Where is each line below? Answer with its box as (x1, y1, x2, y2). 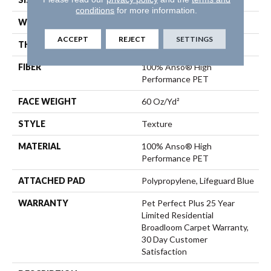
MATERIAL (18, 141, 61, 152)
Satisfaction (142, 246, 187, 257)
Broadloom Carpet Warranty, (142, 222, 249, 233)
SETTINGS (176, 34, 214, 44)
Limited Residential (142, 210, 214, 221)
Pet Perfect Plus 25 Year (142, 198, 235, 209)
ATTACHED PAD (18, 175, 85, 186)
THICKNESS (18, 39, 68, 50)
